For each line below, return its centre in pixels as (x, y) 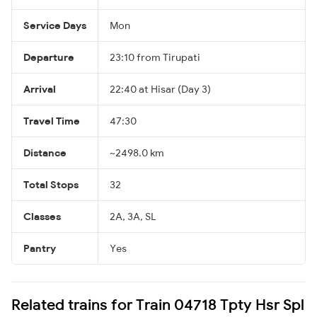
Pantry (40, 248)
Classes (42, 216)
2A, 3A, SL (133, 216)
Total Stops (51, 184)
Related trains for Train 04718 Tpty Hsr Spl (158, 304)
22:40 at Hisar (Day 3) (160, 89)
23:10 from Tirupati (155, 57)
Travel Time (52, 121)
